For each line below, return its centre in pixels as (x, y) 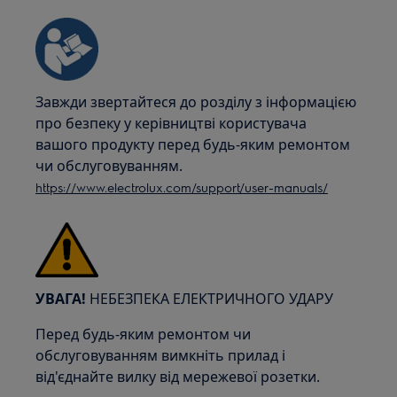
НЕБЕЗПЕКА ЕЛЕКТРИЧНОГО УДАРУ (210, 299)
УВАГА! (61, 299)
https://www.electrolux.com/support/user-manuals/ (182, 187)
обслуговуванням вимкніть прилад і (161, 355)
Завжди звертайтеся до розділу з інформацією (196, 102)
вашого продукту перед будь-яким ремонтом (193, 144)
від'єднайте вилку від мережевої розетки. (178, 377)
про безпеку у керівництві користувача (171, 123)
